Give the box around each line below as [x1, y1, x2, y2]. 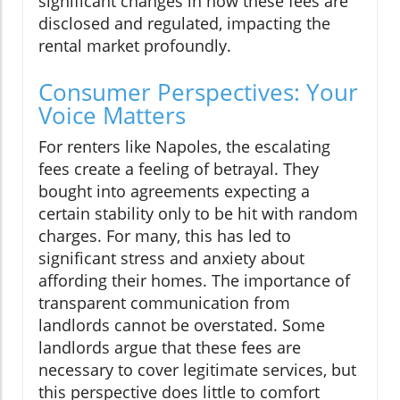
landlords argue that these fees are [38, 337, 301, 359]
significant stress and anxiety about [38, 247, 304, 270]
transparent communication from [38, 292, 290, 314]
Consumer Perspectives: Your [38, 76, 358, 109]
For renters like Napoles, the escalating [38, 136, 330, 158]
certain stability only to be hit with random [38, 203, 358, 225]
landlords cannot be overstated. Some [38, 314, 325, 337]
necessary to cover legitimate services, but [38, 359, 356, 381]
